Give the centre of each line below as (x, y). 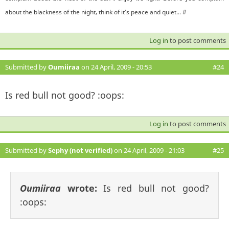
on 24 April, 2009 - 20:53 (116, 67)
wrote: (82, 188)
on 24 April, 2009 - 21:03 (148, 150)
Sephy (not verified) (80, 150)
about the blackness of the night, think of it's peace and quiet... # (96, 12)
